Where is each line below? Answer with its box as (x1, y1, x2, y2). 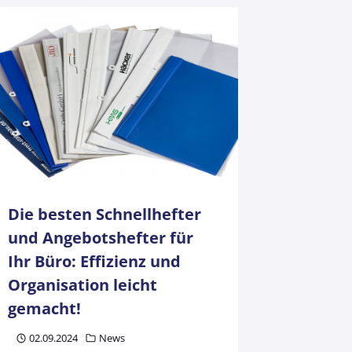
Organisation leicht (8, 273, 158, 295)
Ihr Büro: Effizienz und (8, 250, 181, 272)
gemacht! (8, 297, 82, 319)
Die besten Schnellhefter (8, 203, 202, 225)
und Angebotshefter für (8, 226, 194, 248)
